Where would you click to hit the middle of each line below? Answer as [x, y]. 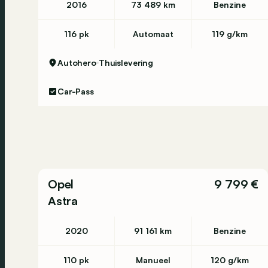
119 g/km [230, 34]
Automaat [153, 34]
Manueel [153, 260]
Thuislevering [126, 63]
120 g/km [230, 260]
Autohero [77, 63]
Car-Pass [76, 91]
